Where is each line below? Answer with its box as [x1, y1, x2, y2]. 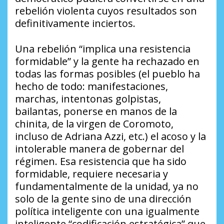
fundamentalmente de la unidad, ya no [15, 179, 198, 193]
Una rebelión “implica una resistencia [15, 42, 190, 56]
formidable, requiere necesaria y [15, 167, 168, 181]
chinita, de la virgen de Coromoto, [15, 117, 173, 131]
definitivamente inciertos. [15, 16, 135, 30]
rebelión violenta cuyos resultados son [15, 4, 197, 18]
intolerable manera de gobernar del [15, 142, 184, 156]
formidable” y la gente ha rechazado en [15, 54, 199, 68]
